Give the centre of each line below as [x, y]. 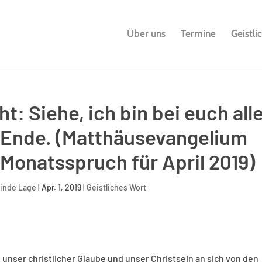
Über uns [146, 33]
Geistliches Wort [117, 187]
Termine [198, 33]
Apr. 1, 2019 [62, 187]
